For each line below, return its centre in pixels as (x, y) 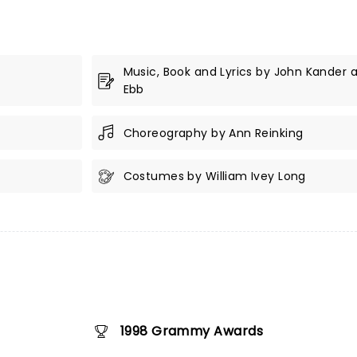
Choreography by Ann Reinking (213, 133)
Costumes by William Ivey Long (214, 176)
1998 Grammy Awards (192, 331)
